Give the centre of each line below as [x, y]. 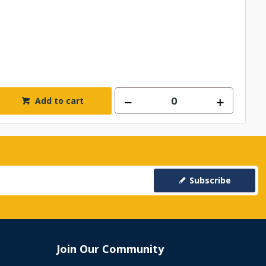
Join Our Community [110, 249]
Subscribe [210, 180]
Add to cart [59, 101]
